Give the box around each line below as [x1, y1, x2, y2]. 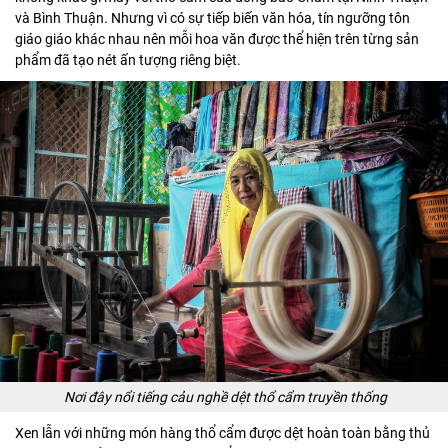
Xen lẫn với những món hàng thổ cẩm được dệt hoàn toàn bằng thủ [15, 424, 430, 441]
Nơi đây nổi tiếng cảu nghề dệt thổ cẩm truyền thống [64, 388, 388, 405]
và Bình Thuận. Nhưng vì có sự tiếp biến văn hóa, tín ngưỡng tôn [15, 9, 410, 26]
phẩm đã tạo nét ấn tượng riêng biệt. [15, 51, 241, 68]
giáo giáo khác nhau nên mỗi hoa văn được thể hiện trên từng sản [15, 30, 419, 47]
